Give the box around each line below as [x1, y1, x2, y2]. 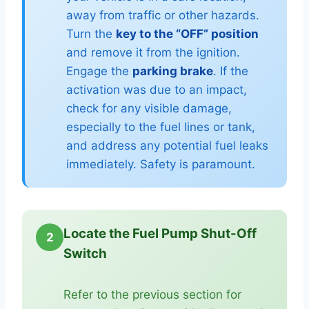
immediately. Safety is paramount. [66, 157, 255, 171]
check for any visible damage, [66, 101, 232, 115]
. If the [213, 64, 248, 78]
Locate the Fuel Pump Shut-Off [63, 226, 257, 241]
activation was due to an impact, [66, 83, 247, 97]
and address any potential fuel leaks [66, 139, 268, 152]
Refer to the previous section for [63, 288, 241, 301]
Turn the [66, 27, 116, 41]
